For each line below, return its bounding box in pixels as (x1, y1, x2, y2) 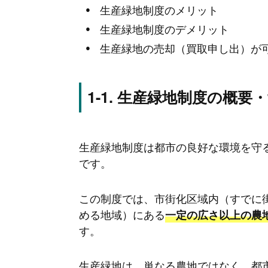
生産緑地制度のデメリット (99, 20, 229, 36)
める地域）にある (79, 206, 165, 222)
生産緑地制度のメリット (99, 1, 218, 17)
